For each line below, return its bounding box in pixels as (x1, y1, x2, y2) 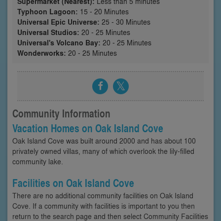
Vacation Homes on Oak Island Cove (12, 120, 163, 136)
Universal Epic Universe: (17, 16, 100, 27)
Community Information (12, 106, 110, 121)
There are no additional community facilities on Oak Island (12, 190, 193, 200)
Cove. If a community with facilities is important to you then (12, 200, 195, 211)
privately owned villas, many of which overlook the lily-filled (12, 146, 194, 156)
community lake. (12, 156, 63, 166)
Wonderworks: (17, 47, 66, 58)
